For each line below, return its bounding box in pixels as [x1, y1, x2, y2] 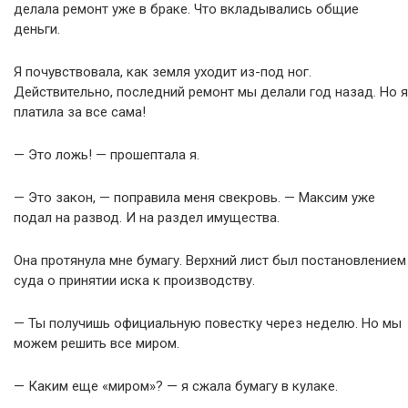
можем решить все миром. [14, 335, 179, 352]
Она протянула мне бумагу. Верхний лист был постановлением [14, 252, 406, 269]
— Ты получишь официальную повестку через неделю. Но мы [14, 315, 402, 331]
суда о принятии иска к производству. [14, 272, 255, 289]
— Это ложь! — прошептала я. [14, 147, 199, 163]
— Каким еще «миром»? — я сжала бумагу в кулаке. [14, 378, 338, 394]
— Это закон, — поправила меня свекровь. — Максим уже [14, 189, 375, 206]
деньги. [14, 21, 60, 37]
